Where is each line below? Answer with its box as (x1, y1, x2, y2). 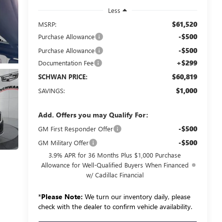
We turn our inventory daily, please (82, 191, 190, 201)
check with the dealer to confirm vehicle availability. (38, 201, 192, 211)
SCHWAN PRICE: (38, 72, 88, 81)
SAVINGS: (38, 86, 65, 95)
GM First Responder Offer (38, 124, 113, 133)
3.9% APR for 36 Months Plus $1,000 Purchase (49, 150, 181, 159)
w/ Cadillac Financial (86, 170, 144, 179)
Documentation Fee (38, 58, 94, 67)
